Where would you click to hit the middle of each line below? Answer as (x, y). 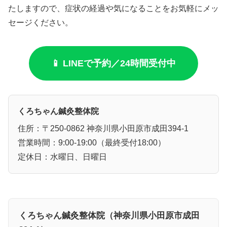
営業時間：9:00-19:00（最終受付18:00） (92, 142)
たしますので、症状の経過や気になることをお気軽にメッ (113, 8)
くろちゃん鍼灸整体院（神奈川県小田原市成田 (109, 215)
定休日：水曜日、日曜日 (62, 157)
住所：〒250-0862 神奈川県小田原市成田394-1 (103, 128)
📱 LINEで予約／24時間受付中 (113, 63)
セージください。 (41, 22)
